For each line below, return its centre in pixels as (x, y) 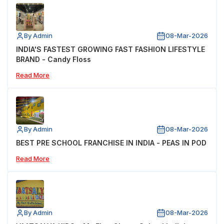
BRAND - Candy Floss (53, 59)
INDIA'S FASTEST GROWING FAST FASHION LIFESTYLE (110, 49)
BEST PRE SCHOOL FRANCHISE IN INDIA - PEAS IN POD (111, 143)
